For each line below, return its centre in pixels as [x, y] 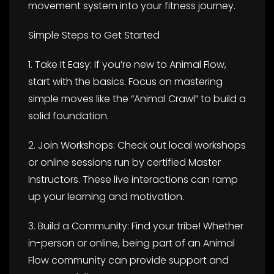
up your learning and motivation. [106, 196]
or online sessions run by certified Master [124, 162]
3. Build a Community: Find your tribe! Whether [136, 226]
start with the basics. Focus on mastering [125, 81]
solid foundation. [68, 116]
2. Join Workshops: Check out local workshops [137, 145]
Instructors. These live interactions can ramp [133, 179]
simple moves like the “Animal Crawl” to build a [137, 98]
